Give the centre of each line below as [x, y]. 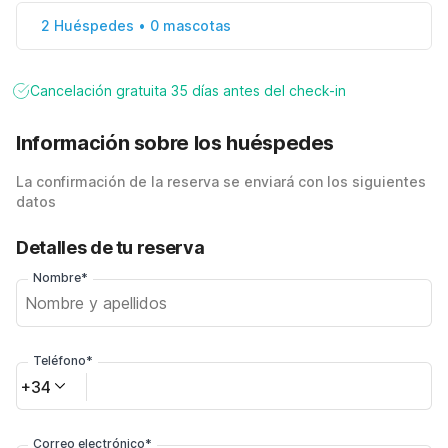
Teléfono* [63, 360]
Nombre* [60, 277]
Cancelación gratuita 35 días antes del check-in [188, 90]
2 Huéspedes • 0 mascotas [136, 25]
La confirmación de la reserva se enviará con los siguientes [221, 181]
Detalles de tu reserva [110, 247]
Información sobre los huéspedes [175, 143]
